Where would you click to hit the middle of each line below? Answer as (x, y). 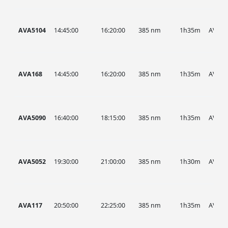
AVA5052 (32, 162)
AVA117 (31, 205)
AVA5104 (32, 30)
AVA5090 (32, 118)
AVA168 (31, 74)
